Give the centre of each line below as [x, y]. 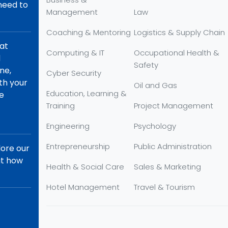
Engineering [68, 126]
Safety [146, 65]
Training [61, 106]
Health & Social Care [85, 167]
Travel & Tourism [165, 187]
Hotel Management [83, 187]
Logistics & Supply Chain [180, 32]
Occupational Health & [177, 53]
